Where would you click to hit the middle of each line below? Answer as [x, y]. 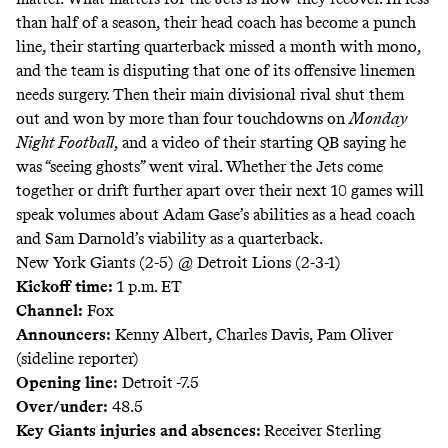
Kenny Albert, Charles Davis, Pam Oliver [252, 335]
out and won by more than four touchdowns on [182, 119]
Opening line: [67, 383]
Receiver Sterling [322, 431]
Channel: [49, 311]
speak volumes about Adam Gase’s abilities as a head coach [215, 215]
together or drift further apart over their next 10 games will [220, 191]
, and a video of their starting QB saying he [260, 143]
